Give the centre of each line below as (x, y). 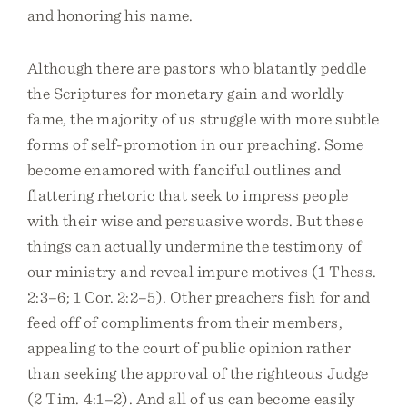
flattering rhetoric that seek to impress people (188, 195)
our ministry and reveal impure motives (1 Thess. (202, 271)
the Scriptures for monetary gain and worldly (186, 93)
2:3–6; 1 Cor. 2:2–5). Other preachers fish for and (199, 297)
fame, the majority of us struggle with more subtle (203, 119)
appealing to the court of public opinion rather (189, 347)
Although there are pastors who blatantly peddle (197, 68)
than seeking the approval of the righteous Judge (198, 373)
